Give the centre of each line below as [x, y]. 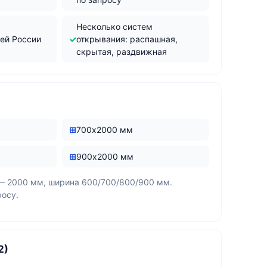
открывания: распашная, [127, 39]
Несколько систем [114, 27]
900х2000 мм [105, 156]
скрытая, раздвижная [121, 52]
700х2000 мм [104, 130]
